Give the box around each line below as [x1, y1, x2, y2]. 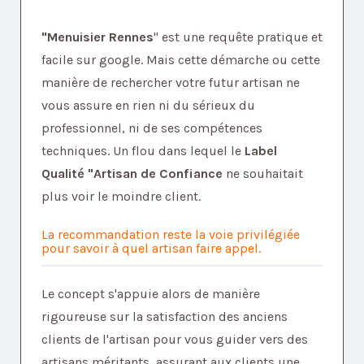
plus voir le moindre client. [41, 188, 201, 205]
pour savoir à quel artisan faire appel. [41, 240, 261, 257]
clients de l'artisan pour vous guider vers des [41, 331, 308, 348]
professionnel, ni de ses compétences [41, 120, 262, 136]
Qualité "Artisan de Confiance [41, 166, 223, 182]
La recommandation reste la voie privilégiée [41, 227, 300, 243]
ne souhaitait [223, 166, 303, 182]
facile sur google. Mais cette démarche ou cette [41, 52, 320, 68]
